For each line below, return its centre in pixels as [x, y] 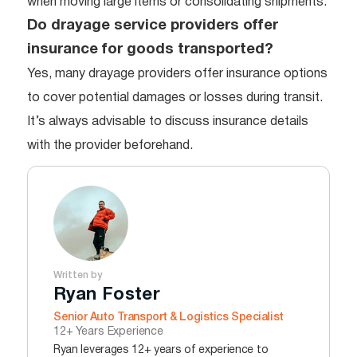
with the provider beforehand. [110, 145]
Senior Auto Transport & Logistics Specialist [169, 317]
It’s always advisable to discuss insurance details [168, 122]
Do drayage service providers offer [153, 25]
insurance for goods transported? [150, 49]
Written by [78, 275]
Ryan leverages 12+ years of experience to [161, 350]
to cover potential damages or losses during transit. [175, 98]
